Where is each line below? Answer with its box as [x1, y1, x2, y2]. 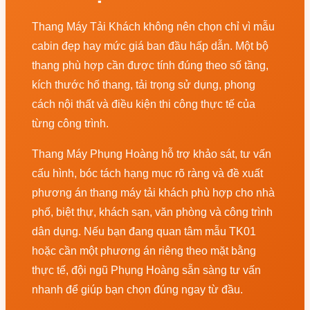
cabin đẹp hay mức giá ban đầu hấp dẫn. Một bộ [32, 40, 268, 53]
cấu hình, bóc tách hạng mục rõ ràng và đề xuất [32, 167, 263, 180]
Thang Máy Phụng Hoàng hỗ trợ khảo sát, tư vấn [32, 148, 271, 161]
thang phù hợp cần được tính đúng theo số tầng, [32, 60, 268, 72]
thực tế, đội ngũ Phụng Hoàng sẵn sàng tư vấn [32, 264, 261, 277]
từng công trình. [32, 118, 109, 130]
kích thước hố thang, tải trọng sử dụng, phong [32, 79, 255, 91]
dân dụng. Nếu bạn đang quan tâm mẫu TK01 [32, 226, 256, 238]
